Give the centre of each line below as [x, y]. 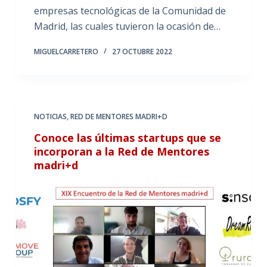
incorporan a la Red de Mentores [121, 152]
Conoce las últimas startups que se [127, 138]
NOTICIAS [50, 117]
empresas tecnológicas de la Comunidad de [130, 11]
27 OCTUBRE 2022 [142, 52]
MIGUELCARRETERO [66, 52]
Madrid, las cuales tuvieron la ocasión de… [127, 27]
